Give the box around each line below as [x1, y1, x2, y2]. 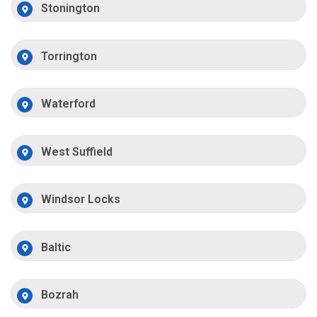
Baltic [41, 240, 71, 254]
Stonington [41, 1, 100, 16]
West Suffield [41, 144, 113, 158]
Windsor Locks [41, 192, 121, 207]
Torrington [41, 49, 98, 63]
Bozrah [41, 288, 79, 302]
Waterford [41, 97, 96, 111]
